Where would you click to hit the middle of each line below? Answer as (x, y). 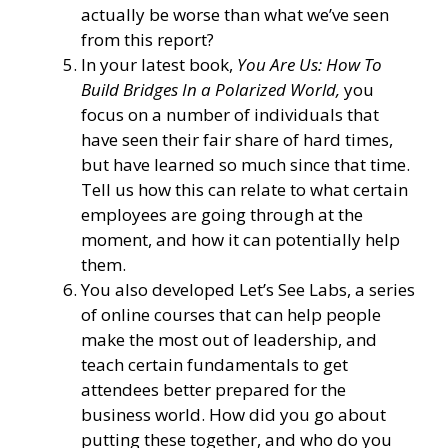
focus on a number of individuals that (230, 114)
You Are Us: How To (309, 64)
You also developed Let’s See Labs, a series (248, 289)
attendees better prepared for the (213, 389)
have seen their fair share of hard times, (237, 139)
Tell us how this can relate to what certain (244, 189)
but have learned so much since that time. (245, 164)
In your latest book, (159, 64)
